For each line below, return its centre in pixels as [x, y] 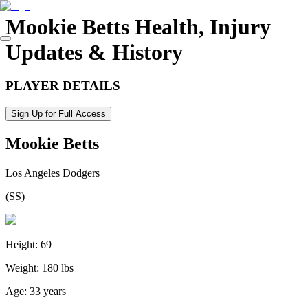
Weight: [22, 267]
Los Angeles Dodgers [53, 173]
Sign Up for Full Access [58, 113]
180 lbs [58, 267]
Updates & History [94, 53]
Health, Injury [200, 27]
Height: [22, 244]
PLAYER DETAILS [63, 86]
